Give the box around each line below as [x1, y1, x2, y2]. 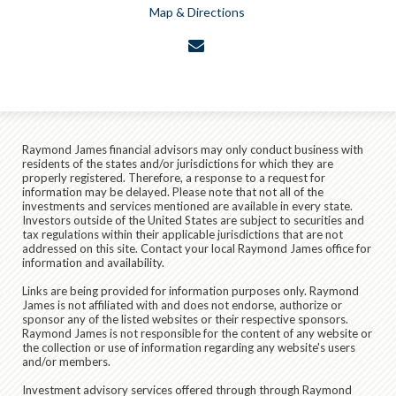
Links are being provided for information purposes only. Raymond [22, 284, 359, 299]
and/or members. [22, 354, 110, 369]
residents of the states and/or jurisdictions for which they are [22, 156, 333, 171]
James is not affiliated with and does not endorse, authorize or [22, 298, 342, 313]
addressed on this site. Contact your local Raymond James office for [22, 241, 371, 256]
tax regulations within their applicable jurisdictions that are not [22, 227, 343, 242]
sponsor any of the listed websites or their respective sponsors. [22, 312, 348, 327]
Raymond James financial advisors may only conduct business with [22, 142, 363, 157]
